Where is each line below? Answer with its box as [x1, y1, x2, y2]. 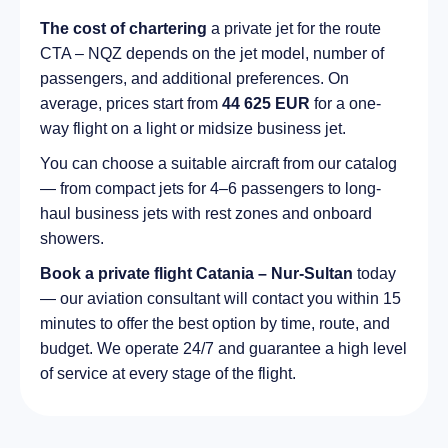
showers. [40, 229, 104, 247]
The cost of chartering [40, 19, 207, 37]
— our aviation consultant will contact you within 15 [40, 289, 401, 307]
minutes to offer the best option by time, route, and [40, 314, 390, 332]
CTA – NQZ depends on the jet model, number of [40, 44, 384, 62]
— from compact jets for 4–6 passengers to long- [40, 179, 381, 197]
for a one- [310, 94, 381, 112]
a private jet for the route [207, 19, 381, 37]
